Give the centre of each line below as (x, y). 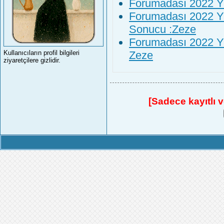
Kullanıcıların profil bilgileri (41, 53)
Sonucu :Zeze (162, 29)
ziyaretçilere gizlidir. (32, 60)
